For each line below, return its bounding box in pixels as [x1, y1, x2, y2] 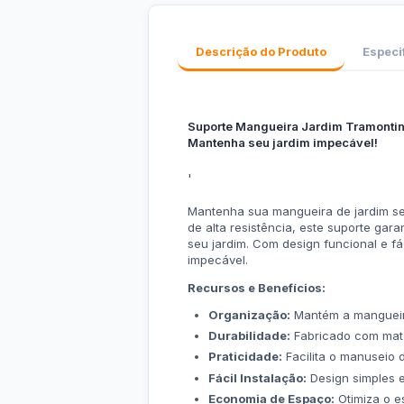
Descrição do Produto [196, 44, 326, 59]
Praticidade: [207, 349, 282, 364]
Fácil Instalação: [207, 370, 307, 385]
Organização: [207, 308, 290, 322]
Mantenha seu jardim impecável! [188, 135, 378, 150]
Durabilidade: [207, 328, 290, 344]
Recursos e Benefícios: [188, 280, 326, 295]
